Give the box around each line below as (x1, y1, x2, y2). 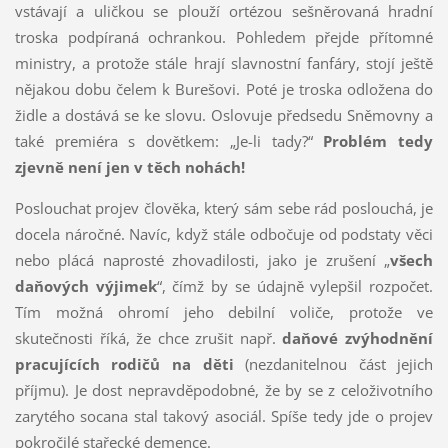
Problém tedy (323, 130, 434, 151)
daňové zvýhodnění (282, 327, 434, 348)
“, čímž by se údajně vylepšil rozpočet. (156, 275, 434, 296)
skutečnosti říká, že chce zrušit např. (14, 327, 283, 348)
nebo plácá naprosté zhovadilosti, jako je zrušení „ (14, 249, 391, 270)
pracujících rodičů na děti (14, 353, 234, 374)
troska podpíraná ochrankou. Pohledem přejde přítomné (14, 26, 434, 47)
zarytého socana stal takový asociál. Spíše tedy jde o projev (14, 405, 434, 426)
